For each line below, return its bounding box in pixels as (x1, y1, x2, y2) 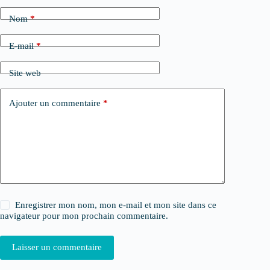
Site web (9, 68, 41, 78)
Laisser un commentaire (12, 242, 102, 253)
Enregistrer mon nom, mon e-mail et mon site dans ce (15, 199, 217, 210)
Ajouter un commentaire (9, 98, 101, 108)
